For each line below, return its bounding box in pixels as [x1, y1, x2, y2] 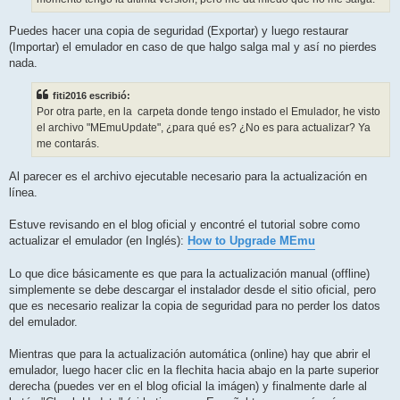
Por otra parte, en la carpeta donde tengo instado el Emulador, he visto [37, 105, 380, 119]
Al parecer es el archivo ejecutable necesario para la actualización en [9, 169, 367, 183]
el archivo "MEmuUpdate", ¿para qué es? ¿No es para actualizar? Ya [37, 121, 371, 135]
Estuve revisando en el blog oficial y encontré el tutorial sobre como [9, 217, 360, 231]
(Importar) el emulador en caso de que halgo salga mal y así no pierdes [9, 40, 377, 54]
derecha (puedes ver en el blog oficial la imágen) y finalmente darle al [9, 379, 367, 393]
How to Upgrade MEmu [187, 233, 315, 247]
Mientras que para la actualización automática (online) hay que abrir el [9, 346, 371, 361]
